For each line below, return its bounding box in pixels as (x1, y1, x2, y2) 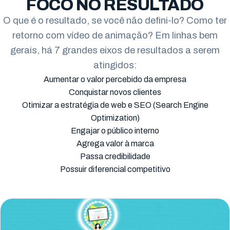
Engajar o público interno (71, 126, 159, 136)
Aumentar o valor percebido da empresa (44, 75, 186, 84)
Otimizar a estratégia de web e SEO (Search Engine (22, 101, 208, 110)
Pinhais (35, 39, 62, 47)
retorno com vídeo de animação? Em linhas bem (12, 30, 218, 41)
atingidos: (93, 60, 137, 71)
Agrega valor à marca (76, 139, 154, 148)
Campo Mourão (35, 107, 89, 115)
